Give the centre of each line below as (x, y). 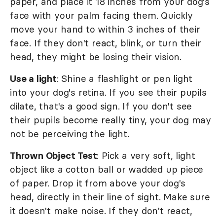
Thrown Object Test (54, 156)
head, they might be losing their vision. (96, 57)
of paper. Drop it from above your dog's (98, 183)
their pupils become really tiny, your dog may (110, 120)
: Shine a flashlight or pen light (125, 79)
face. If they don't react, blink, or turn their (106, 43)
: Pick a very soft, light (146, 156)
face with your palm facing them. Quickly (101, 16)
